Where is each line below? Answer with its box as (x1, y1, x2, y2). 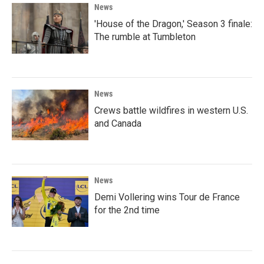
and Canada (94, 118, 141, 129)
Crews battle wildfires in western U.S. (94, 105, 248, 116)
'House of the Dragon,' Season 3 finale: (94, 18, 252, 29)
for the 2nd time (94, 204, 160, 216)
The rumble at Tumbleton (94, 31, 196, 42)
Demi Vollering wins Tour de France (94, 192, 240, 203)
